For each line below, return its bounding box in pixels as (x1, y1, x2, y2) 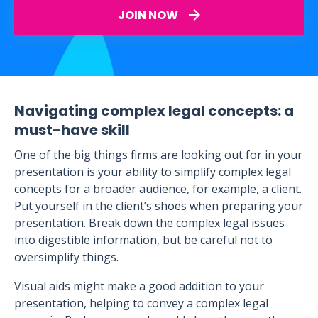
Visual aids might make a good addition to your (14, 278, 264, 294)
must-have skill (14, 120, 130, 140)
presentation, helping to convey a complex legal (14, 295, 268, 311)
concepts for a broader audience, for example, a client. (14, 181, 302, 197)
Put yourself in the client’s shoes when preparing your (14, 198, 303, 214)
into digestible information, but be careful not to (14, 232, 273, 248)
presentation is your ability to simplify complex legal (14, 164, 291, 180)
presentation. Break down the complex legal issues (14, 215, 285, 231)
